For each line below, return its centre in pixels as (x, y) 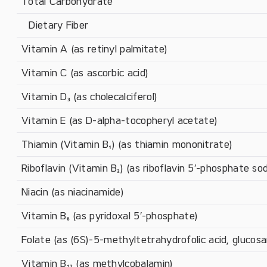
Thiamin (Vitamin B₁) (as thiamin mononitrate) (127, 144)
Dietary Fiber (55, 25)
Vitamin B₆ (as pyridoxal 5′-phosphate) (110, 216)
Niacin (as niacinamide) (73, 192)
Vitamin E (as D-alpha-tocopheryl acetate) (120, 120)
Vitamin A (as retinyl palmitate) (95, 49)
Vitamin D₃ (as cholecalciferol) (90, 97)
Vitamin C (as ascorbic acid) (85, 73)
